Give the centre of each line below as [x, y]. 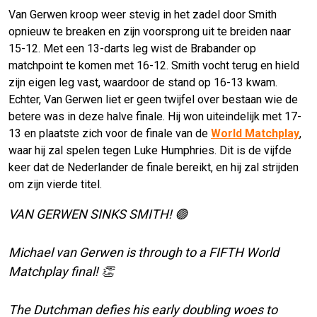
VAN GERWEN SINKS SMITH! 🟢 [98, 214]
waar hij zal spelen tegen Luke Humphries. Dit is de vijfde [150, 151]
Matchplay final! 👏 [61, 272]
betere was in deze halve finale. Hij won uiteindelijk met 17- [155, 117]
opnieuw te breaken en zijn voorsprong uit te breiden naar [150, 32]
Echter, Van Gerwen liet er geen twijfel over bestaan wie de [153, 100]
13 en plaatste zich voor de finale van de [110, 134]
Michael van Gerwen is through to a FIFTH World [144, 253]
